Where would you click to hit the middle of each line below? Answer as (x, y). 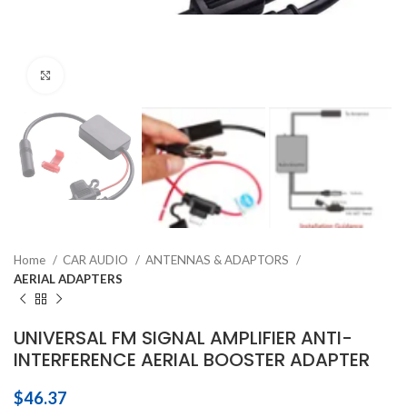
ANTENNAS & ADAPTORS (218, 260)
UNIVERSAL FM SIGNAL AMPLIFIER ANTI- (183, 338)
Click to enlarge (109, 75)
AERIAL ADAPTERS (68, 279)
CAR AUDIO (97, 260)
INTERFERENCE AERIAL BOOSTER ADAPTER (192, 360)
